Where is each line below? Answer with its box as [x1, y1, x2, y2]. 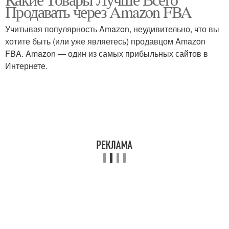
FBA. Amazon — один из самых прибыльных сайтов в [5, 48, 208, 59]
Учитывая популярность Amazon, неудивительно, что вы [5, 23, 219, 35]
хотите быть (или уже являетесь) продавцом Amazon [5, 35, 205, 47]
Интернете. [5, 60, 48, 72]
